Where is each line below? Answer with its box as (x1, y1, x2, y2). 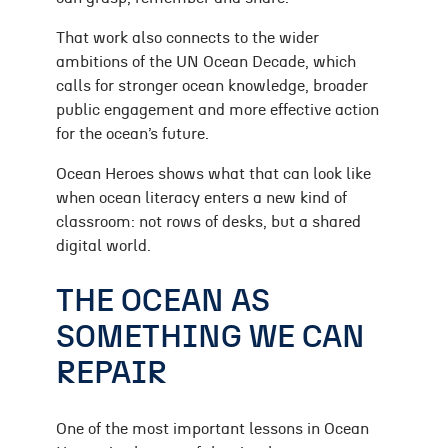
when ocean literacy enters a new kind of (56, 190, 347, 207)
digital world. (56, 238, 151, 255)
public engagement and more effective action (56, 102, 379, 119)
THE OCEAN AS (56, 285, 270, 317)
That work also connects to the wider (56, 30, 319, 47)
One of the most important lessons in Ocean (56, 421, 369, 438)
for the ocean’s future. (56, 126, 209, 143)
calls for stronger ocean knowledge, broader (56, 78, 368, 95)
